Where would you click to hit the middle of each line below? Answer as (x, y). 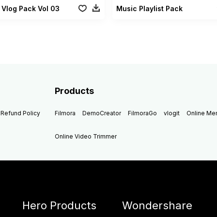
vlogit (172, 113)
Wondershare (157, 205)
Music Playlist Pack (149, 8)
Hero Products (59, 205)
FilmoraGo (143, 113)
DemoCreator (102, 113)
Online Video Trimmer (86, 136)
